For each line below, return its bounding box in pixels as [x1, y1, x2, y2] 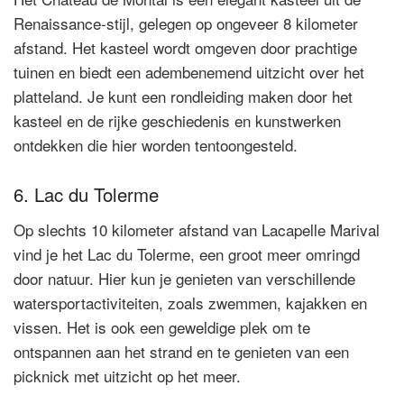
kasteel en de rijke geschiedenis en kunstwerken [14, 108, 341, 132]
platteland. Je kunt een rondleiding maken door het [14, 84, 353, 107]
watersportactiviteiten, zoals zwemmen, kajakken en [14, 291, 367, 315]
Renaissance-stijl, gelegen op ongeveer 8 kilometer [14, 11, 358, 34]
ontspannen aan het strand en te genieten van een [14, 340, 349, 363]
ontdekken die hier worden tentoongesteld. [14, 133, 298, 156]
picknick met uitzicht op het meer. [14, 364, 241, 388]
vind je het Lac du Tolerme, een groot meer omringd [14, 243, 360, 266]
